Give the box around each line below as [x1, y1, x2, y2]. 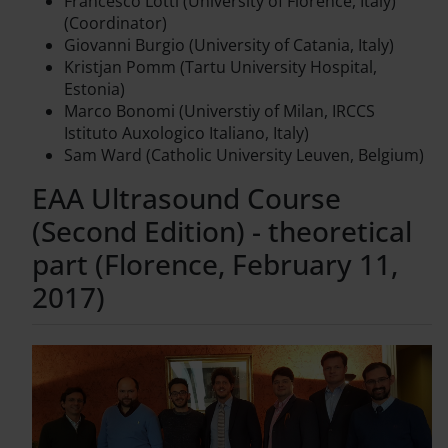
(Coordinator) [64, 12, 167, 35]
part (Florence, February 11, [32, 245, 398, 284]
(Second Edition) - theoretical [32, 212, 412, 251]
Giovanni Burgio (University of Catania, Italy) [64, 34, 394, 57]
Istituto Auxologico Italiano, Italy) [64, 122, 309, 145]
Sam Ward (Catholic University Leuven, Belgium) [64, 144, 424, 167]
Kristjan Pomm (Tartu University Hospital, [64, 56, 377, 79]
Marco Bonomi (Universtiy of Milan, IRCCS [64, 100, 375, 123]
